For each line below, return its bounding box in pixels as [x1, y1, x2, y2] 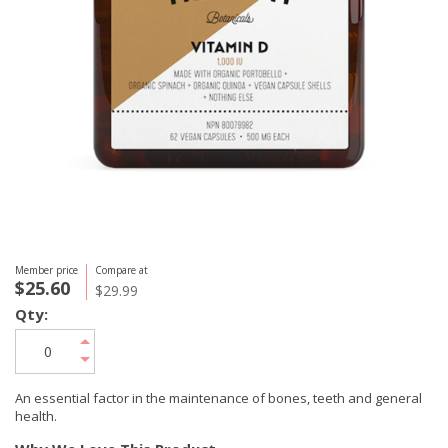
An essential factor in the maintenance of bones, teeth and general [15, 389, 422, 407]
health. [15, 407, 57, 425]
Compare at [95, 263, 148, 277]
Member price [15, 263, 78, 277]
